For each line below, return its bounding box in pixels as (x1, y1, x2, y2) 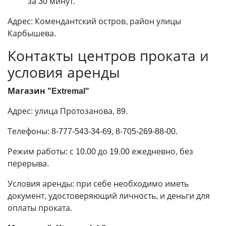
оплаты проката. (8, 202, 72, 213)
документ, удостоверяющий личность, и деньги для (8, 190, 210, 201)
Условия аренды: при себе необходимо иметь (8, 178, 189, 189)
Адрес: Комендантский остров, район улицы (8, 16, 181, 27)
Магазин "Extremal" (8, 85, 89, 96)
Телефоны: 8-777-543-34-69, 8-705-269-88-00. (8, 126, 178, 137)
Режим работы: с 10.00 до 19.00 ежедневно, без (8, 146, 193, 157)
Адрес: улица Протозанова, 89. (8, 105, 128, 117)
